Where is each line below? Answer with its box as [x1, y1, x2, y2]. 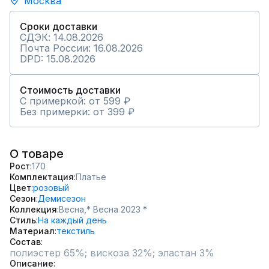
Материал [10, 226, 55, 236]
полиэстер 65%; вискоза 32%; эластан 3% [10, 247, 214, 259]
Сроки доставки [20, 20, 97, 32]
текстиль [56, 226, 95, 236]
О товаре [10, 147, 64, 161]
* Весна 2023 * [86, 204, 147, 214]
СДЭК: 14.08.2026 [20, 31, 103, 43]
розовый [33, 183, 69, 193]
